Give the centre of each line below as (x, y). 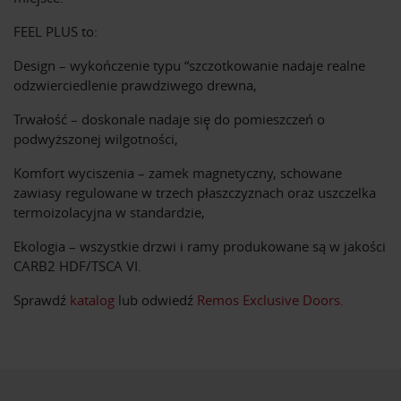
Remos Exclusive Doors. (270, 300)
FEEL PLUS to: (55, 32)
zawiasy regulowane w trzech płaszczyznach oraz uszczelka (195, 193)
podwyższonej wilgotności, (96, 139)
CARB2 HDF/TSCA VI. (77, 266)
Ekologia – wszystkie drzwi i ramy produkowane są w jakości (200, 247)
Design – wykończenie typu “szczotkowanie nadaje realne (189, 66)
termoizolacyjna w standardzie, (109, 213)
